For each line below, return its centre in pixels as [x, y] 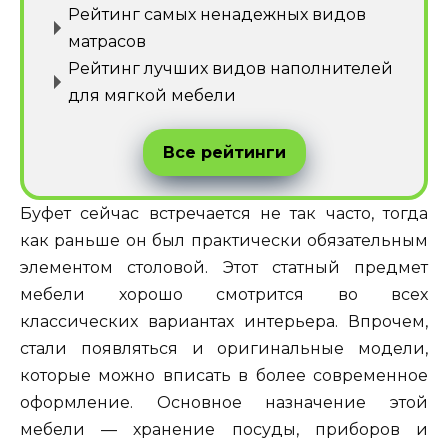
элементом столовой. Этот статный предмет [224, 267]
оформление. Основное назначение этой [224, 402]
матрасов [107, 41]
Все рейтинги [224, 152]
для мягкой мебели [152, 95]
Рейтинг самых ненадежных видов [217, 14]
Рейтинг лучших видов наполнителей [230, 68]
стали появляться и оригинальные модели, [224, 348]
